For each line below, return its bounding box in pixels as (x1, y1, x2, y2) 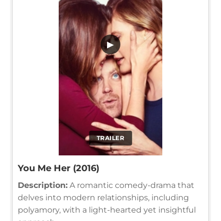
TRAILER (96, 134, 125, 142)
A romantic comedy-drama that (68, 180, 194, 190)
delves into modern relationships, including (18, 192, 189, 202)
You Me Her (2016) (18, 162, 99, 174)
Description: (18, 180, 68, 190)
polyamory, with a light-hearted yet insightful (18, 205, 196, 215)
